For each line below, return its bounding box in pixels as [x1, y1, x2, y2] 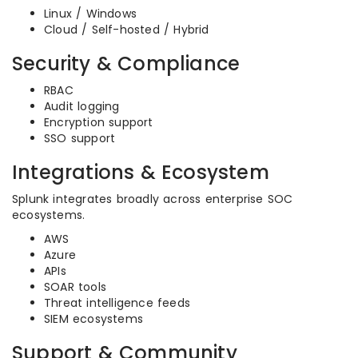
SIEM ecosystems [44, 311, 143, 327]
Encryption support [44, 114, 153, 130]
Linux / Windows [44, 6, 137, 22]
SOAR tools [44, 279, 106, 295]
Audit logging [44, 98, 120, 114]
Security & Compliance [12, 50, 241, 77]
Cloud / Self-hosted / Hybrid [44, 22, 209, 38]
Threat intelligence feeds [44, 295, 190, 311]
